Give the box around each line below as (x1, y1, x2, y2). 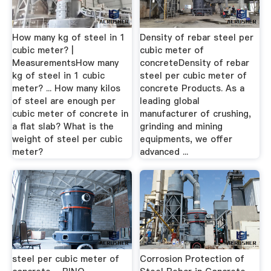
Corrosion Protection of (140, 253, 245, 265)
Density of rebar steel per (140, 31, 254, 44)
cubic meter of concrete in (11, 107, 128, 120)
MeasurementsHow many (11, 56, 119, 69)
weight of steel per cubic (11, 132, 122, 145)
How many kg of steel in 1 (11, 31, 125, 44)
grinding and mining (140, 120, 223, 132)
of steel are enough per (11, 94, 116, 107)
